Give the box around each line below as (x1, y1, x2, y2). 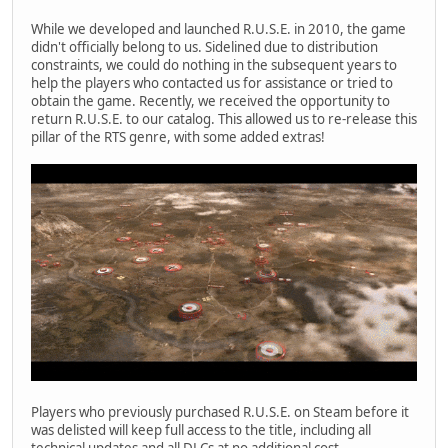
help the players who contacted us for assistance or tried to (31, 74, 393, 93)
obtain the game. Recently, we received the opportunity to (31, 92, 390, 111)
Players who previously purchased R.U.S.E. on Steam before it (31, 402, 409, 421)
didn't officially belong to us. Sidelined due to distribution (31, 38, 378, 57)
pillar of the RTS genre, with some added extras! (31, 128, 325, 147)
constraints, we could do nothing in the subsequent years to (31, 56, 397, 75)
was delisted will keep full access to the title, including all (31, 420, 371, 439)
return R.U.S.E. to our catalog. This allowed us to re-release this (31, 110, 417, 129)
